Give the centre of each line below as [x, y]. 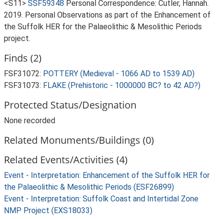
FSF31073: [23, 85]
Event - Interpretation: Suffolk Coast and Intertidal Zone [101, 199]
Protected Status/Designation [70, 105]
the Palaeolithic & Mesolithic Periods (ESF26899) [89, 187]
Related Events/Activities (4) [66, 160]
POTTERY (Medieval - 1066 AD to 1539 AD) [119, 74]
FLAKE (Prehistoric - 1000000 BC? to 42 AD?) [122, 85]
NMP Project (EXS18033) [48, 210]
